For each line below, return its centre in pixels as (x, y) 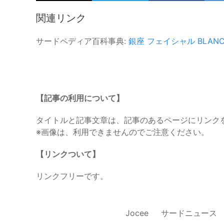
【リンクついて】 (68, 154)
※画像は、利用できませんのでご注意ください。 (122, 132)
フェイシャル (171, 41)
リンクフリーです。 (72, 176)
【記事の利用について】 (80, 98)
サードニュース (189, 213)
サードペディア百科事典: (82, 41)
